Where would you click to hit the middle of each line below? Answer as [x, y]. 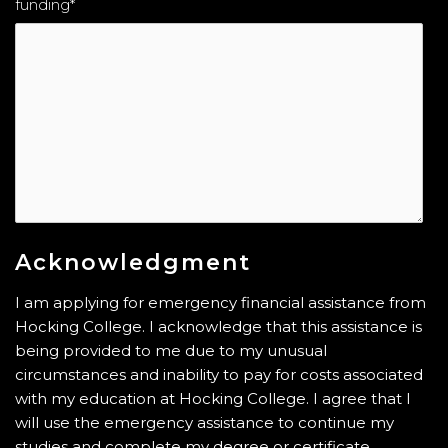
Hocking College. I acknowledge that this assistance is [218, 326]
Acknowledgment [133, 262]
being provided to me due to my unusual [171, 350]
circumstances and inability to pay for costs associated [219, 374]
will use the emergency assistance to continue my [204, 422]
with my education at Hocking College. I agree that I [213, 398]
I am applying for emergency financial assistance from [220, 302]
